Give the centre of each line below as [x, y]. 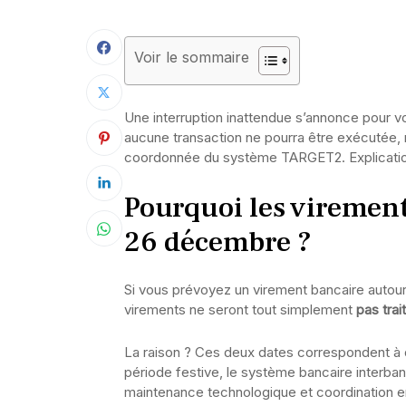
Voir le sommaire [192, 57]
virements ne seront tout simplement [240, 309]
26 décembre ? [218, 242]
